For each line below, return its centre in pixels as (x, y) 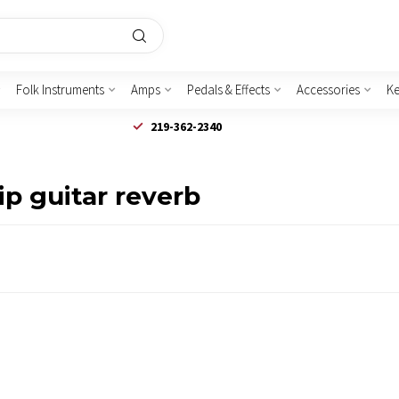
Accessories (328, 90)
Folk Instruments (60, 90)
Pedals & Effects (228, 90)
